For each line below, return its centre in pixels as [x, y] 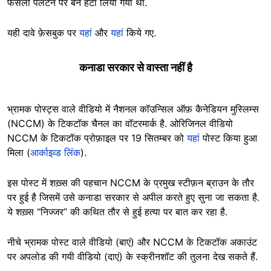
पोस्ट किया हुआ [228, 138]
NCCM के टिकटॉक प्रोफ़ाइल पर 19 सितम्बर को [97, 138]
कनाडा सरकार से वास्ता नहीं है [135, 68]
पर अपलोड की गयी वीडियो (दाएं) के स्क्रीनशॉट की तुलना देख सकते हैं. [132, 257]
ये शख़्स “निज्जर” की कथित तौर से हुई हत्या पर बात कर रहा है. [117, 212]
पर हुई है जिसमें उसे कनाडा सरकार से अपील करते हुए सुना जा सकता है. [133, 198]
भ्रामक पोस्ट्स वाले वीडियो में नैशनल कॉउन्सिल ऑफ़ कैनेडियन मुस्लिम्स [133, 109]
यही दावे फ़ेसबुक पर [43, 33]
